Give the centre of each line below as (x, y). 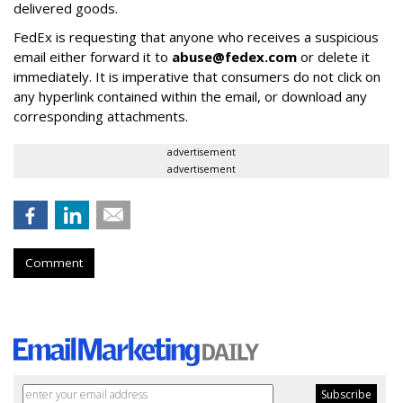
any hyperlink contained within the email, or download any (190, 97)
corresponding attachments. (103, 116)
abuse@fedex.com (234, 57)
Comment (54, 263)
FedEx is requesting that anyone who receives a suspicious (196, 37)
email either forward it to (93, 57)
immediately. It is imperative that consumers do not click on (197, 77)
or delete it (333, 57)
